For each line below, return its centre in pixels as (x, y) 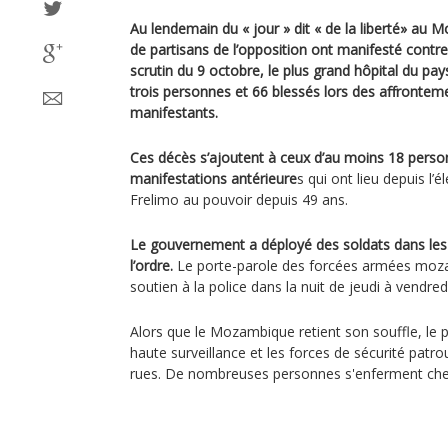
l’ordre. (151, 265)
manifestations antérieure (213, 178)
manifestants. (174, 112)
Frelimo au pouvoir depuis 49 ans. (239, 199)
